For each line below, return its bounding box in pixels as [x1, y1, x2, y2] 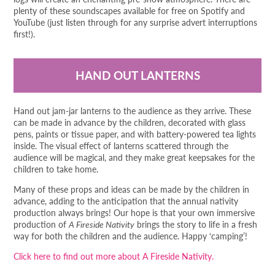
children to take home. [14, 163, 99, 176]
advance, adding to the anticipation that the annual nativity [14, 195, 239, 207]
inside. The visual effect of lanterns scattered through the [14, 139, 229, 152]
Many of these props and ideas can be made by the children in [14, 183, 250, 196]
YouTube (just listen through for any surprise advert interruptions [14, 16, 258, 29]
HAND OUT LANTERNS [75, 67, 200, 84]
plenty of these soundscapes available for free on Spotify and [14, 4, 246, 17]
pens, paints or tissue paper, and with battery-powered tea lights [14, 128, 257, 141]
